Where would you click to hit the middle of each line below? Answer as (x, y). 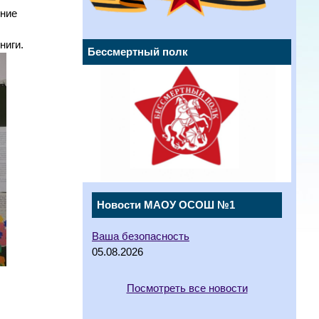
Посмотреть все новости (187, 288)
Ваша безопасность (141, 237)
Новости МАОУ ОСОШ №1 (166, 205)
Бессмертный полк (138, 52)
